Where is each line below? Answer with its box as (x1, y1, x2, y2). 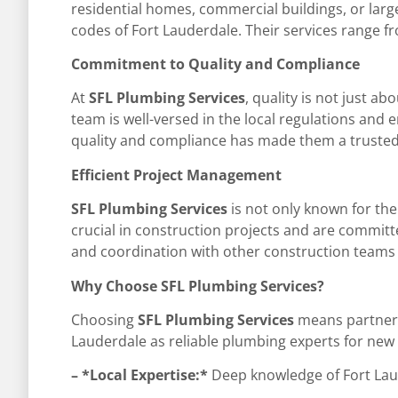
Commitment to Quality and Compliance (71, 53, 360, 74)
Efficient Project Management (71, 164, 282, 185)
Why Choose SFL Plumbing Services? (71, 275, 324, 296)
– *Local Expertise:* (71, 365, 208, 386)
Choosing (71, 309, 138, 330)
